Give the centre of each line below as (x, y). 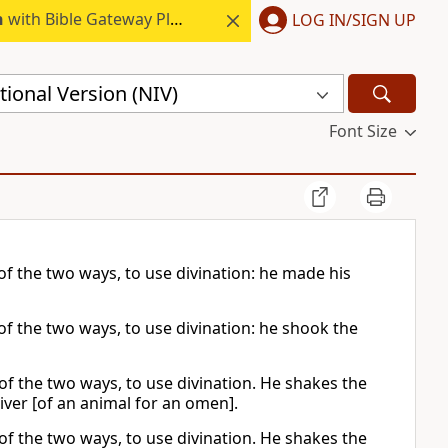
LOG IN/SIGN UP (354, 19)
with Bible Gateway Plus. (86, 19)
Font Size (362, 131)
